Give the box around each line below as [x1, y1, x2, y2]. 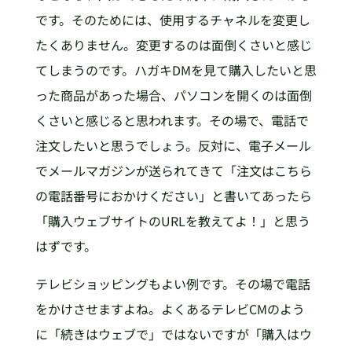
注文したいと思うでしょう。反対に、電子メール [35, 135, 311, 155]
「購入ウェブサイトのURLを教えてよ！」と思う [35, 211, 310, 230]
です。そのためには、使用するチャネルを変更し [35, 9, 310, 29]
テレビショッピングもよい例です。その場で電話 [35, 273, 310, 293]
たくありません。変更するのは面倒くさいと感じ [35, 35, 312, 54]
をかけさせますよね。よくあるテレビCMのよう [35, 299, 305, 318]
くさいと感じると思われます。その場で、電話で [35, 110, 309, 130]
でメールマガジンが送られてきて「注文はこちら [35, 160, 312, 180]
